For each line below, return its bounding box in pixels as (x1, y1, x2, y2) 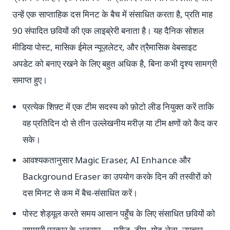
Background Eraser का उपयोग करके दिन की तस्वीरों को (23, 170, 212, 182)
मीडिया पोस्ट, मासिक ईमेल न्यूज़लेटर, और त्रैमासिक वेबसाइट (12, 41, 197, 53)
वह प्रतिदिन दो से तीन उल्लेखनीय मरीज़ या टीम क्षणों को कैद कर (23, 117, 217, 129)
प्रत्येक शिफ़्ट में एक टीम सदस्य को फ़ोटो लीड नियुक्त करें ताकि (23, 101, 214, 112)
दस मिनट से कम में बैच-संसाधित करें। (23, 187, 138, 199)
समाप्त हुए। (12, 74, 47, 86)
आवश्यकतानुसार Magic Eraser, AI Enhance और (23, 154, 190, 166)
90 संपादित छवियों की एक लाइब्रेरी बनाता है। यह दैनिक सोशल (12, 25, 204, 36)
